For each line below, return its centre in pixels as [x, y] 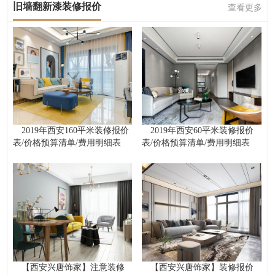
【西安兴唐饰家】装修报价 [202, 267]
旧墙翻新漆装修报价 [57, 7]
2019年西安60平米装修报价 [202, 131]
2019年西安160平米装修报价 [75, 131]
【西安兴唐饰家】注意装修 [73, 267]
